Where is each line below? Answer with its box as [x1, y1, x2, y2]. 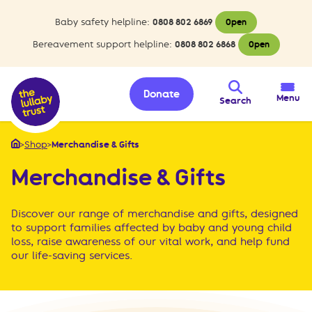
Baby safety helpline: [55, 17, 150, 27]
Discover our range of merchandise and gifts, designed [11, 208, 298, 220]
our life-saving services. [11, 249, 132, 262]
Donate [143, 88, 180, 100]
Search [219, 95, 251, 106]
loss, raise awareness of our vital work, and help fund [11, 235, 290, 248]
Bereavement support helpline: [32, 39, 172, 49]
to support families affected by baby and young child [11, 221, 292, 234]
